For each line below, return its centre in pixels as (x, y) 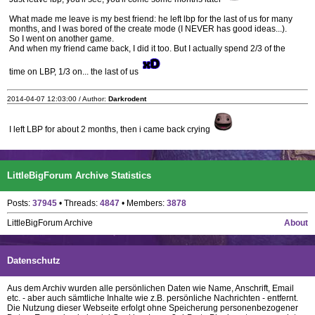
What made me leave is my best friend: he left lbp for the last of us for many (151, 19)
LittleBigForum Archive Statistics (79, 175)
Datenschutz (34, 260)
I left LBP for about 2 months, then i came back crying (111, 129)
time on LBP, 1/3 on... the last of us (75, 72)
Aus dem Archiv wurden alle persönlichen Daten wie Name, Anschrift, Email (150, 288)
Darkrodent (127, 99)
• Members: (143, 203)
